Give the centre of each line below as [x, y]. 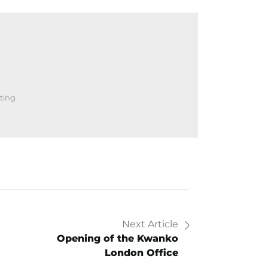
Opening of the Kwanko [118, 239]
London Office [141, 253]
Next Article [150, 224]
